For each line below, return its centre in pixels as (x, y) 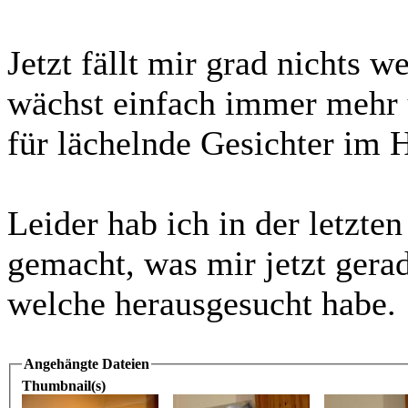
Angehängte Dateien (87, 364)
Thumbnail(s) (64, 385)
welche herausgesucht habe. (202, 304)
